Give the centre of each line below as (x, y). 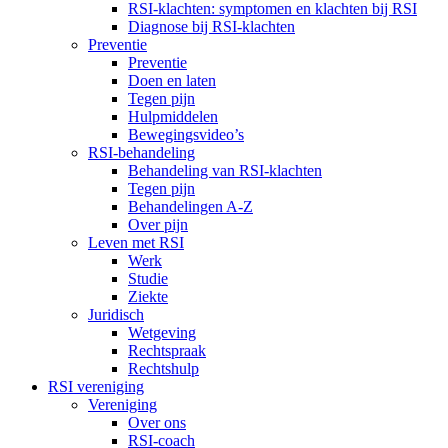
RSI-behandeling (141, 153)
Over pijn (158, 225)
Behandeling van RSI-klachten (225, 171)
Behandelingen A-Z (190, 207)
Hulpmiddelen (173, 117)
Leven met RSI (136, 243)
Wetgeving (162, 333)
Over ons (157, 423)
